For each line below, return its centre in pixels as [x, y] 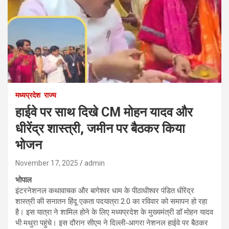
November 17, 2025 [47, 163]
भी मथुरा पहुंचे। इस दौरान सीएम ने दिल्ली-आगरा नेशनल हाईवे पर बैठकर [112, 223]
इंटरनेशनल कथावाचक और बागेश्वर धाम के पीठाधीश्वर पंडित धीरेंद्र [105, 190]
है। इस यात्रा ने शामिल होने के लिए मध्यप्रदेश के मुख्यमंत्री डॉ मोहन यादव [114, 212]
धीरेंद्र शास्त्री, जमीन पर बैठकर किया [100, 128]
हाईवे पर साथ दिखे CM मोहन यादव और [104, 112]
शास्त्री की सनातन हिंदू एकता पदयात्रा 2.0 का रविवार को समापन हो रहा [111, 201]
